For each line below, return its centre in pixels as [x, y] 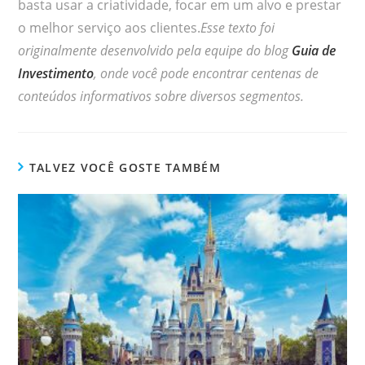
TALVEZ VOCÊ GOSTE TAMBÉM [125, 167]
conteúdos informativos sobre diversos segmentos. [161, 96]
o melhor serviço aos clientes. [110, 27]
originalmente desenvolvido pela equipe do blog [155, 50]
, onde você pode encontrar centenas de [207, 73]
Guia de [314, 50]
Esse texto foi [238, 27]
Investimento [56, 73]
